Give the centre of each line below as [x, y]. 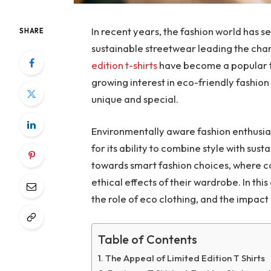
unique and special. [135, 99]
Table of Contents [148, 240]
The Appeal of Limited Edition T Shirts [185, 258]
